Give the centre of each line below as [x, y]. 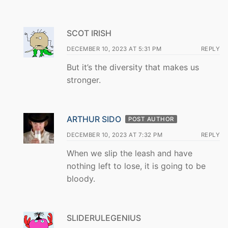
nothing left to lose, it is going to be [136, 166]
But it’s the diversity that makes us [133, 67]
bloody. [81, 179]
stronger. [84, 80]
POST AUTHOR [151, 119]
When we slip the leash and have [130, 153]
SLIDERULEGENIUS [104, 218]
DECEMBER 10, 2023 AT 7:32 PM [115, 135]
